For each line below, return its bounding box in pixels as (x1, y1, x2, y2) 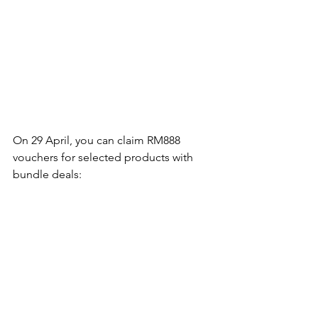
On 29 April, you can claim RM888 (13, 133, 183, 148)
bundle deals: (13, 168, 82, 182)
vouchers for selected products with (13, 150, 196, 165)
